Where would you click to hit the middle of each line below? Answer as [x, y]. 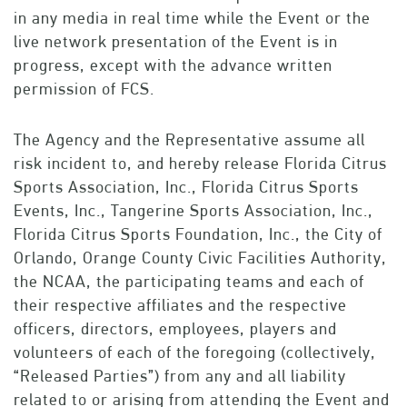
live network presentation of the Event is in [176, 42]
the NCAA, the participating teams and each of [189, 282]
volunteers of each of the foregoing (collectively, [195, 352]
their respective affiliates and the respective [180, 305]
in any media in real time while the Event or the [192, 18]
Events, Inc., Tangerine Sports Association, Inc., [194, 211]
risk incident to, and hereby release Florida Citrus [200, 164]
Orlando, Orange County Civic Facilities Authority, [200, 258]
